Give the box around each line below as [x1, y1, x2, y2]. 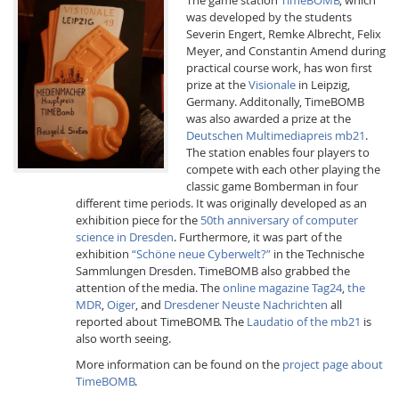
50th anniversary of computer [199, 211, 358, 228]
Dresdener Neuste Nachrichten [163, 296, 328, 313]
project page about [281, 356, 383, 373]
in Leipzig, [295, 76, 350, 93]
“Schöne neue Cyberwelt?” [131, 245, 271, 262]
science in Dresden [75, 228, 174, 245]
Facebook [186, 184, 239, 201]
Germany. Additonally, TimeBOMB [185, 93, 364, 110]
